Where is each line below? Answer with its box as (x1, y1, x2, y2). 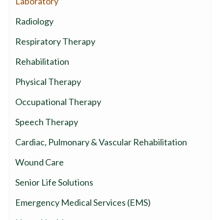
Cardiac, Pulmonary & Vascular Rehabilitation (15, 137, 187, 148)
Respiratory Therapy (15, 36, 95, 47)
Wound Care (15, 157, 64, 168)
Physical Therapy (15, 76, 81, 87)
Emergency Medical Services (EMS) (15, 197, 151, 208)
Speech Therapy (15, 116, 78, 128)
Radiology (15, 16, 54, 27)
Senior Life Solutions (15, 177, 93, 188)
